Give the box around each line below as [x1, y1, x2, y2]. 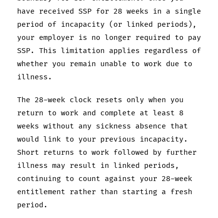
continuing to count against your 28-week [17, 174, 192, 183]
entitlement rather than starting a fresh [17, 187, 192, 197]
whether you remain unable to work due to [17, 59, 192, 69]
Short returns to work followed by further [17, 147, 197, 157]
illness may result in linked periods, [17, 161, 179, 170]
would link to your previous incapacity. [17, 134, 188, 144]
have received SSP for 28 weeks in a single [17, 6, 201, 16]
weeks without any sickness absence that [17, 121, 188, 131]
